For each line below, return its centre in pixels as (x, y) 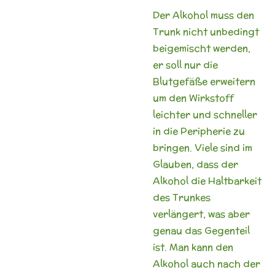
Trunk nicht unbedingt (206, 31)
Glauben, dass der (196, 164)
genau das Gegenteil (201, 230)
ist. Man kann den (193, 247)
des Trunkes (182, 197)
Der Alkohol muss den (203, 15)
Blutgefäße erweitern (204, 81)
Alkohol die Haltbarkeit (207, 180)
